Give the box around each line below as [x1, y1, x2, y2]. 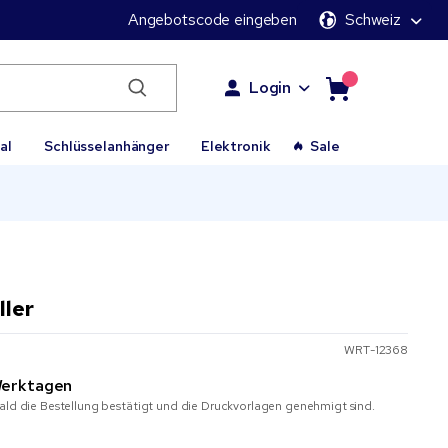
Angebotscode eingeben [127, 9, 297, 30]
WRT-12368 [344, 342, 408, 358]
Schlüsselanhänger [44, 137, 169, 155]
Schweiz [344, 9, 401, 30]
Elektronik [200, 137, 271, 155]
